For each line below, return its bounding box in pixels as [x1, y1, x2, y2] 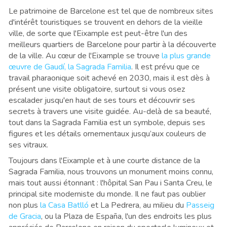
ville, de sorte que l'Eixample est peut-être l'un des [9, 27, 187, 39]
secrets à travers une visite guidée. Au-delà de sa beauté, [9, 105, 211, 117]
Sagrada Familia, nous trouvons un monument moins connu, [9, 166, 213, 177]
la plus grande [162, 50, 211, 61]
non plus [9, 199, 40, 211]
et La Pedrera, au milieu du [89, 199, 186, 211]
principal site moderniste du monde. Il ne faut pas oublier [9, 188, 206, 200]
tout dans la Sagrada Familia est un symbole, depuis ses [9, 117, 205, 128]
